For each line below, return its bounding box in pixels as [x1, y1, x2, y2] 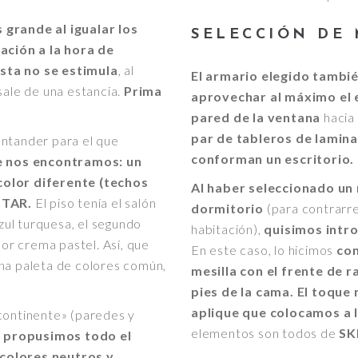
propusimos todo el [3, 327, 132, 343]
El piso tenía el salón [32, 194, 157, 210]
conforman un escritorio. [191, 150, 355, 166]
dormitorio [191, 200, 267, 216]
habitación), [191, 221, 265, 237]
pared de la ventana [191, 109, 321, 125]
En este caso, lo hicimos [191, 241, 334, 257]
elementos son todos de [191, 324, 336, 340]
